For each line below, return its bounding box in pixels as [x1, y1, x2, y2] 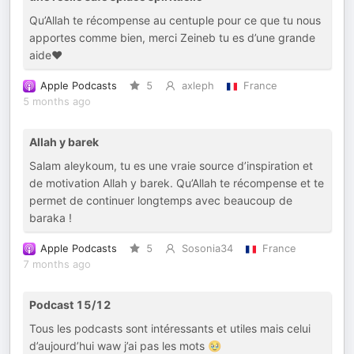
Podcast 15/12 [29, 298, 111, 311]
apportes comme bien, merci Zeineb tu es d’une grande [29, 31, 315, 44]
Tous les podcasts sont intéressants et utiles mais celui [29, 322, 311, 335]
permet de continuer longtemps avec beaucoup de [29, 194, 292, 207]
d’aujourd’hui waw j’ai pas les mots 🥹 [29, 339, 221, 352]
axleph [181, 80, 214, 92]
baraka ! [29, 211, 72, 224]
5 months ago [23, 96, 91, 107]
